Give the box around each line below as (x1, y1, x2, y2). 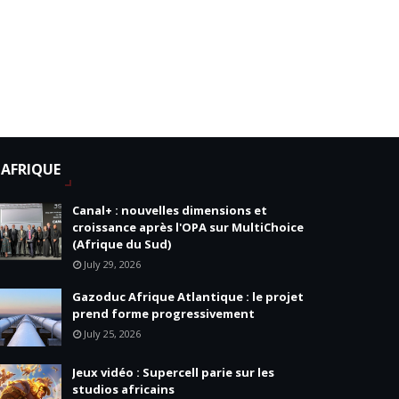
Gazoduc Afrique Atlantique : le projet (72, 289, 305, 305)
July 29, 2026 (84, 257, 142, 271)
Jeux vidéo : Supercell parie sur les (72, 364, 275, 380)
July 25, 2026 (84, 327, 142, 340)
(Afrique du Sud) (72, 236, 172, 252)
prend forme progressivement (72, 305, 256, 322)
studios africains (72, 381, 175, 397)
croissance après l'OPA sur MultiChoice (72, 219, 305, 235)
